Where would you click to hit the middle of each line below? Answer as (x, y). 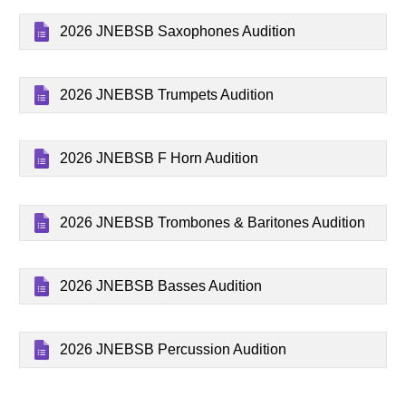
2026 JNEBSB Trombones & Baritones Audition (213, 222)
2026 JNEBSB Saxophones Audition (178, 31)
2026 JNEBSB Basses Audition (161, 286)
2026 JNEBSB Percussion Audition (174, 350)
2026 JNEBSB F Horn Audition (159, 159)
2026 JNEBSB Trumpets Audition (167, 94)
